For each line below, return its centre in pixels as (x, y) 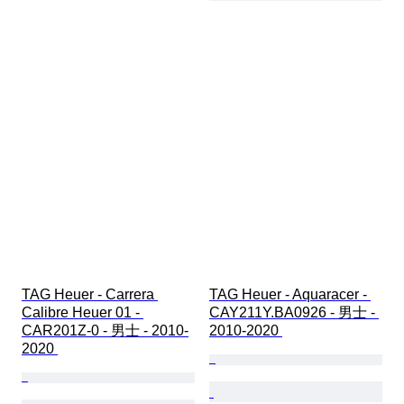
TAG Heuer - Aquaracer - (290, 294)
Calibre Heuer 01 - (83, 312)
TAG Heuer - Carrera (90, 294)
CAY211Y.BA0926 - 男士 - (294, 312)
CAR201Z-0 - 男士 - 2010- (105, 330)
